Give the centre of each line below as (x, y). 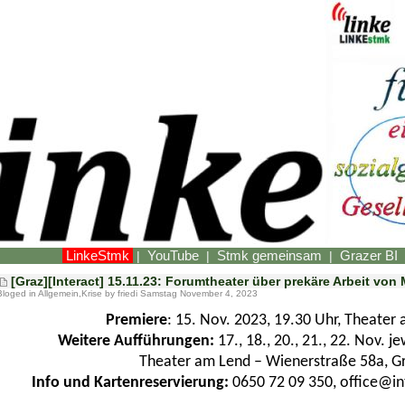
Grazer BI (369, 255)
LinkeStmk (98, 255)
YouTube (173, 255)
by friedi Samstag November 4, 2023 (180, 293)
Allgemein (58, 293)
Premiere (136, 320)
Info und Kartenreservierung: (130, 382)
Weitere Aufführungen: (136, 341)
